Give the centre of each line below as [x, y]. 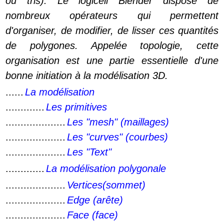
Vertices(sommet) [106, 185]
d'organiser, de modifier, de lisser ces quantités [112, 30]
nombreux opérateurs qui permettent [112, 15]
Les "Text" [89, 152]
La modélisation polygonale [106, 168]
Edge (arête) [95, 200]
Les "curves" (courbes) [117, 137]
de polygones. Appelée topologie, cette [112, 45]
